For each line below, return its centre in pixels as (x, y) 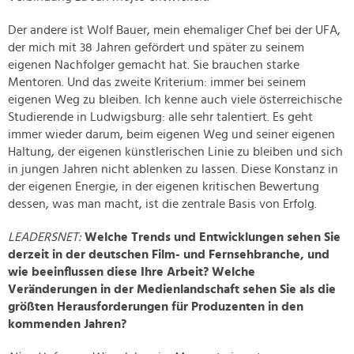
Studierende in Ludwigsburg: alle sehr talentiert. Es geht (160, 117)
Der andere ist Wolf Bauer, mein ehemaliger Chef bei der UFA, (174, 30)
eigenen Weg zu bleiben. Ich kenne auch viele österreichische (175, 100)
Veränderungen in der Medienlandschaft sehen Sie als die (172, 290)
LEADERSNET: (45, 237)
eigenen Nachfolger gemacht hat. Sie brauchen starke (154, 65)
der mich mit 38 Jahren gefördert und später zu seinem (156, 48)
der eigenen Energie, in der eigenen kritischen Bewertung (164, 187)
